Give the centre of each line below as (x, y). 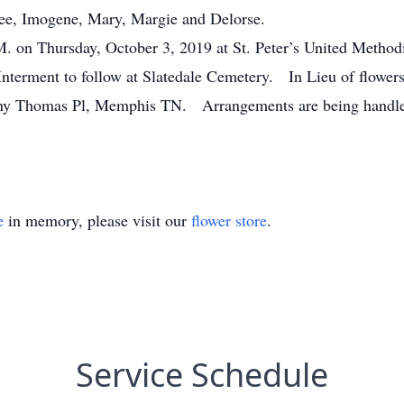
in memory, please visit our (97, 220)
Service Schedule (202, 375)
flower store (229, 220)
